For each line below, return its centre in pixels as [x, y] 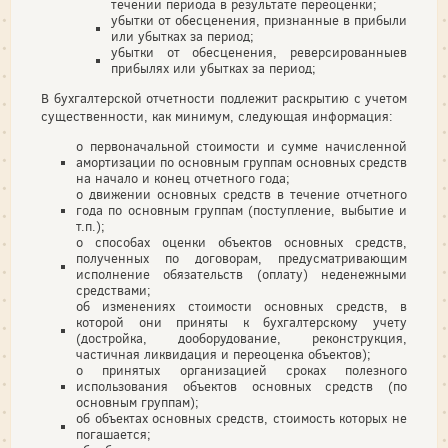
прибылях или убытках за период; [213, 68]
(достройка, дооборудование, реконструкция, [241, 338]
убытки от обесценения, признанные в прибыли [259, 20]
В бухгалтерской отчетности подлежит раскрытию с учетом [224, 98]
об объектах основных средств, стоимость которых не [241, 418]
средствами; [113, 290]
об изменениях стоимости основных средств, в [241, 306]
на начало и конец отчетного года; [183, 178]
